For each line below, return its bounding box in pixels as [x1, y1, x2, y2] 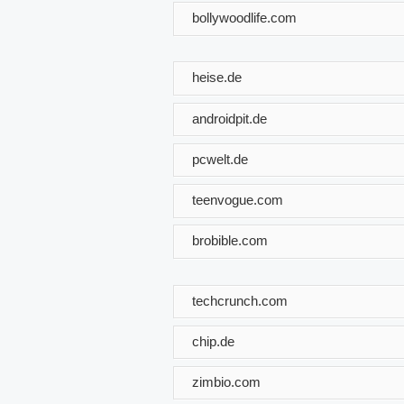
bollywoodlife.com [192, 9, 297, 25]
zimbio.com [192, 373, 261, 390]
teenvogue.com [192, 191, 283, 207]
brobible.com [192, 232, 268, 248]
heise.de [192, 69, 242, 85]
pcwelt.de [192, 151, 248, 167]
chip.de [192, 333, 234, 349]
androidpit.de [192, 110, 267, 126]
